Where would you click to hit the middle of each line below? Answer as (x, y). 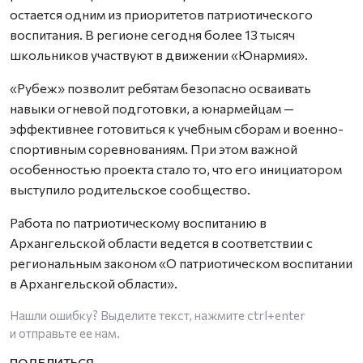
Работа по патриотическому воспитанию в (138, 222)
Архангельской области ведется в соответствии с (161, 242)
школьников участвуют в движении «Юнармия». (159, 54)
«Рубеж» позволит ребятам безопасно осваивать (160, 88)
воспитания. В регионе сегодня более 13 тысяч (152, 34)
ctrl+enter (276, 315)
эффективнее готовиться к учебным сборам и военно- (177, 128)
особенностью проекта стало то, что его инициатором (176, 169)
